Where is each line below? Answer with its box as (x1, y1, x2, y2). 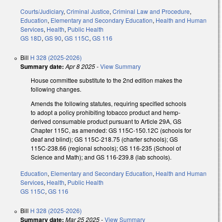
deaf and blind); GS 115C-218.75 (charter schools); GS (31, 135, 178, 144)
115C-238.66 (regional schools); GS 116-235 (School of (31, 144, 181, 153)
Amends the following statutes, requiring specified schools (31, 99, 186, 108)
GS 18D (20, 34, 42, 43)
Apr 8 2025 (65, 62, 95, 71)
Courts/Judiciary (20, 7, 63, 16)
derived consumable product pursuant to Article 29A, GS (31, 117, 181, 126)
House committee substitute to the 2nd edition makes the (31, 76, 182, 85)
